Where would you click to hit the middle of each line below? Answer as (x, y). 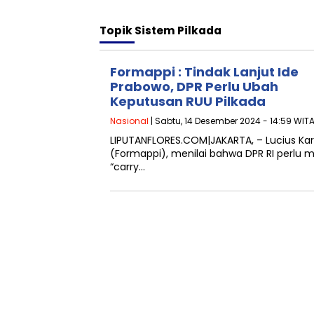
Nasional (129, 121)
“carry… (128, 167)
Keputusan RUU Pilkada (188, 101)
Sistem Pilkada (178, 30)
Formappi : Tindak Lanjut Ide (204, 72)
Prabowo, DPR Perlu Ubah (194, 87)
